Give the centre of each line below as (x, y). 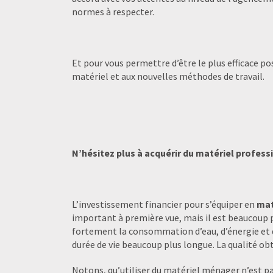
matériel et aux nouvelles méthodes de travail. (170, 76)
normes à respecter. (113, 11)
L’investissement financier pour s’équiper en (164, 204)
